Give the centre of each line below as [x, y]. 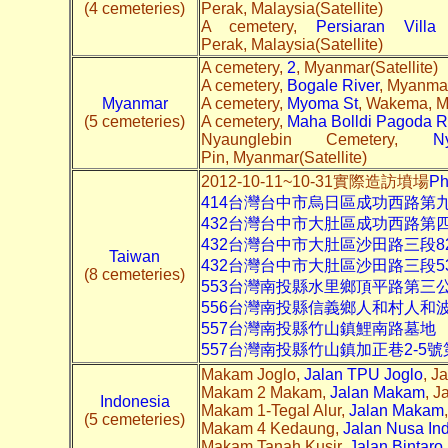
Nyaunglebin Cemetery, [317, 139]
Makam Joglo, [252, 374]
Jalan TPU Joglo [363, 374]
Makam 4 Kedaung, [271, 428]
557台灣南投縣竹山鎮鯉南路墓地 [318, 328]
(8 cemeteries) [134, 274]
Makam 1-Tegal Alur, [274, 410]
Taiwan [134, 256]
